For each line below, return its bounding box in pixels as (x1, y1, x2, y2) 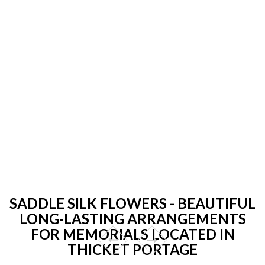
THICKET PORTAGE (67, 240, 198, 258)
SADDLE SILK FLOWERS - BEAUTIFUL (9, 194, 256, 212)
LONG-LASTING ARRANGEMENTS (19, 209, 246, 227)
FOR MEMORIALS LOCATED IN (30, 225, 235, 243)
